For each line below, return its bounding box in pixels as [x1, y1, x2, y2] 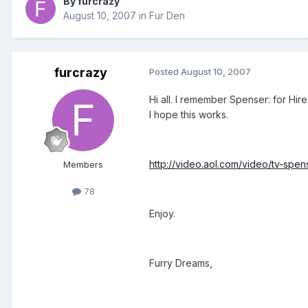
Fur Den [149, 10, 185, 22]
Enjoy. [149, 208, 175, 220]
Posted [149, 66, 181, 78]
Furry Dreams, [149, 257, 212, 269]
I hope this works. [149, 109, 228, 121]
